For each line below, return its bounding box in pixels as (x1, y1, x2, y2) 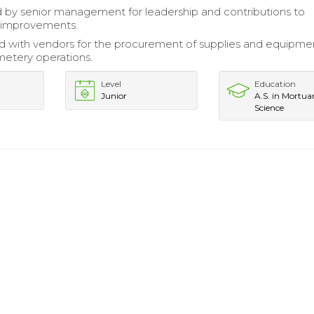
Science (254, 102, 285, 114)
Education (254, 78, 296, 90)
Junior (100, 90, 127, 102)
